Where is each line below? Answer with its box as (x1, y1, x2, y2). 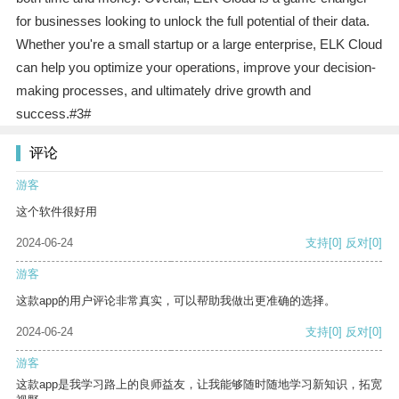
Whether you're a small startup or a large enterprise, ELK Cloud (15, 37, 382, 53)
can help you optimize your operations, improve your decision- (15, 60, 376, 76)
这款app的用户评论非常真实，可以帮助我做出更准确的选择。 (16, 294, 336, 308)
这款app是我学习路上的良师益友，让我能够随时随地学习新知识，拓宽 (16, 378, 382, 392)
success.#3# (15, 106, 91, 122)
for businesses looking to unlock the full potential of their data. (15, 13, 370, 29)
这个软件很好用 (16, 205, 97, 219)
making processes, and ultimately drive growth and (15, 83, 311, 99)
